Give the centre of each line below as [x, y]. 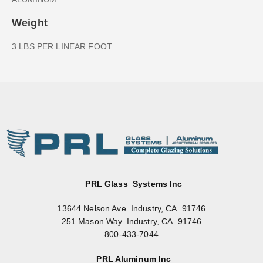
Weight [30, 23]
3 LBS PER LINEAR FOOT [62, 46]
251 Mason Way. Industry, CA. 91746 [131, 221]
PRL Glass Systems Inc [134, 183]
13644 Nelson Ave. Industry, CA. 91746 [131, 208]
